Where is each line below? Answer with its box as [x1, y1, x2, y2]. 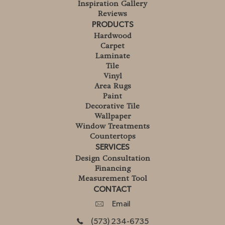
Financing [94, 164, 131, 173]
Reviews [98, 9, 127, 19]
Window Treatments [75, 122, 150, 131]
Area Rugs [94, 81, 131, 91]
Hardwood [93, 31, 132, 41]
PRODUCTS [91, 21, 134, 29]
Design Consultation [75, 154, 150, 163]
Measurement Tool [78, 174, 147, 183]
